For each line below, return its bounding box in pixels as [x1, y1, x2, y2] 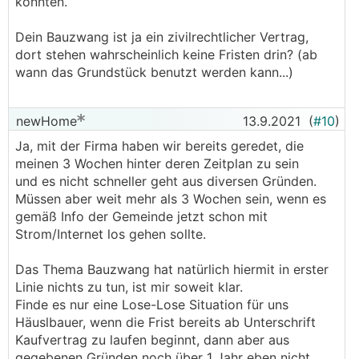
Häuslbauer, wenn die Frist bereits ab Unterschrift [15, 314, 316, 330]
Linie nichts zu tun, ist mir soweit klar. [15, 279, 243, 295]
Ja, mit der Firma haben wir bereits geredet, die [15, 138, 304, 154]
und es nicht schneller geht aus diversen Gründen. [15, 173, 317, 189]
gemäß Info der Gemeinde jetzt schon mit [15, 208, 268, 224]
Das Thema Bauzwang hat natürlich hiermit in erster [15, 261, 329, 277]
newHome [12, 113, 77, 129]
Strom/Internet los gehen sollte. [15, 226, 206, 242]
